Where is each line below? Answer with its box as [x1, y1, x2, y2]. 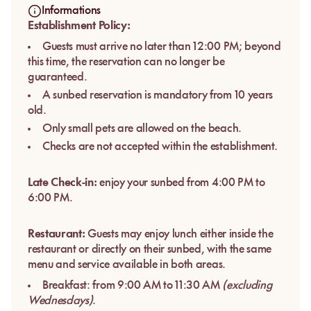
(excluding [222, 280, 273, 292]
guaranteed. [28, 72, 87, 83]
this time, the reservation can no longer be [28, 56, 225, 68]
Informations [42, 5, 101, 17]
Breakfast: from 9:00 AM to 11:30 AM [42, 280, 223, 292]
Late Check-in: [28, 177, 97, 189]
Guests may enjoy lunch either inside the [85, 228, 274, 240]
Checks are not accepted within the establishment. [42, 141, 278, 153]
